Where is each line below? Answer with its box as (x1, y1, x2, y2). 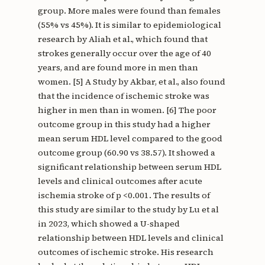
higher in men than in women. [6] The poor (37, 104, 216, 117)
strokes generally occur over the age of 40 (37, 47, 211, 60)
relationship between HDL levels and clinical (37, 232, 224, 244)
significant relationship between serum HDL (37, 161, 221, 173)
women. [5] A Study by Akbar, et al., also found (37, 76, 225, 88)
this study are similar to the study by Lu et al (37, 203, 219, 216)
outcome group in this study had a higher (37, 118, 211, 131)
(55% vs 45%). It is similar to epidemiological (37, 19, 221, 31)
